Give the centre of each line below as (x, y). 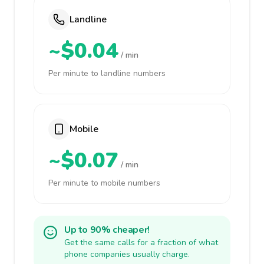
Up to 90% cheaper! (107, 230)
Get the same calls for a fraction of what (141, 242)
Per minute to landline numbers (107, 73)
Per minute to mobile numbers (104, 183)
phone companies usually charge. (127, 254)
